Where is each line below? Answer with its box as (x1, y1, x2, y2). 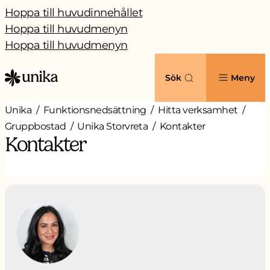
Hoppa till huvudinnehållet (5, 6, 142, 19)
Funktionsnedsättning (43, 104, 146, 116)
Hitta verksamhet (158, 104, 238, 116)
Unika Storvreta (77, 121, 148, 132)
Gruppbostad (5, 121, 66, 132)
